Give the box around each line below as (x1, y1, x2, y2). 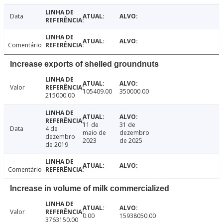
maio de (82, 128, 106, 137)
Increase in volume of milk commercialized (10, 184, 169, 193)
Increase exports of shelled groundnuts (10, 60, 159, 69)
